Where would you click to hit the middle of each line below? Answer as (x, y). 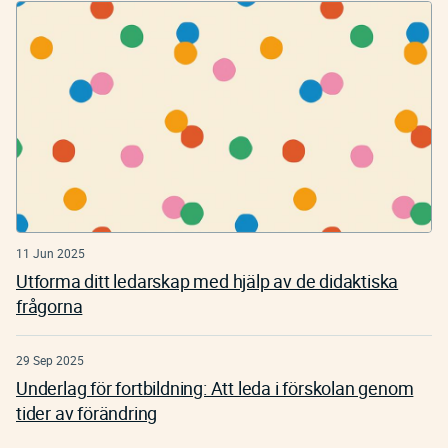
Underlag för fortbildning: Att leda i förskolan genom (215, 388)
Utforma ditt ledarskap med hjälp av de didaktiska (207, 281)
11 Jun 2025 (50, 253)
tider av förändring (87, 413)
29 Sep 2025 (50, 360)
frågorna (49, 306)
